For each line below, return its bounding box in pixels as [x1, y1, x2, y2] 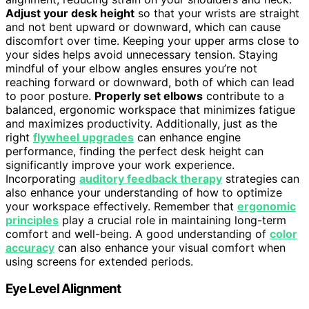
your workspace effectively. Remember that [6, 199, 237, 213]
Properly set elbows [94, 88, 203, 103]
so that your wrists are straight [134, 6, 299, 20]
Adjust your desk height [6, 6, 134, 20]
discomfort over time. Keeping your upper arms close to [6, 33, 299, 48]
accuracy [6, 240, 54, 255]
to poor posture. [6, 88, 94, 103]
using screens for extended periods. [6, 254, 193, 268]
